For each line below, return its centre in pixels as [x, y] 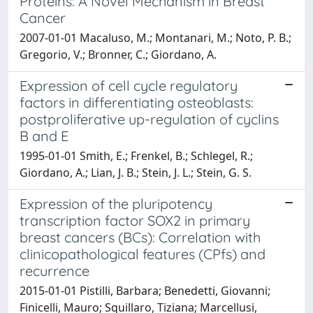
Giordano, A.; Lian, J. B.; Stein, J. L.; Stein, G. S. [136, 172]
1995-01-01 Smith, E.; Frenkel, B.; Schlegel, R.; [136, 155]
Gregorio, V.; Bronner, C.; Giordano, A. [118, 54]
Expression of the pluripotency [116, 203]
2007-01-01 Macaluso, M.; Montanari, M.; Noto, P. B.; [155, 37]
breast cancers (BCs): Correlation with [140, 237]
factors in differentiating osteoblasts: [137, 102]
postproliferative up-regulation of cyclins [149, 119]
